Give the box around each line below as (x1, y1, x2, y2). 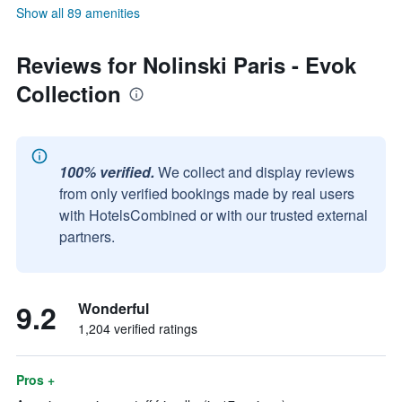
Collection (16, 78, 121, 109)
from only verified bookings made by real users (59, 183, 354, 204)
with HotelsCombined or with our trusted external (59, 205, 368, 225)
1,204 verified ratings (78, 319, 197, 337)
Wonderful (78, 298, 149, 319)
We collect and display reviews (158, 162, 354, 182)
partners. (59, 226, 115, 247)
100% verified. (59, 162, 154, 182)
